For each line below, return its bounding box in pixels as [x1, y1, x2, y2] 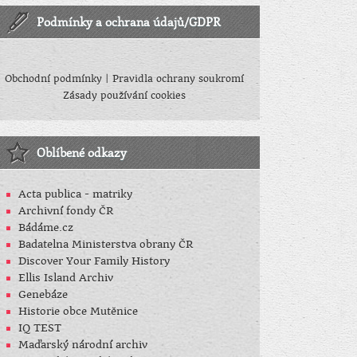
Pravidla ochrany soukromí [112, 73, 244, 84]
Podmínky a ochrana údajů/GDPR [37, 13, 221, 29]
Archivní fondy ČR [18, 204, 113, 217]
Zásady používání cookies [63, 89, 186, 101]
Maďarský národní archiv [18, 338, 147, 351]
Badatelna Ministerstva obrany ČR [18, 237, 193, 250]
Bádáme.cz [18, 221, 73, 233]
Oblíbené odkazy [37, 143, 127, 160]
